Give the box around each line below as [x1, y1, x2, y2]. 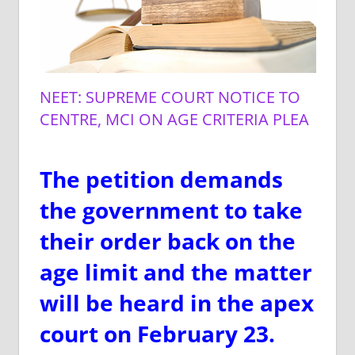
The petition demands [39, 163, 283, 194]
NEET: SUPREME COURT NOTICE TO [39, 86, 300, 108]
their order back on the [39, 225, 296, 256]
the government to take [39, 194, 303, 225]
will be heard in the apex [39, 287, 314, 318]
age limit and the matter [39, 256, 312, 287]
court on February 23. [39, 318, 275, 349]
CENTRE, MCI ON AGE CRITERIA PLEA [39, 108, 309, 130]
